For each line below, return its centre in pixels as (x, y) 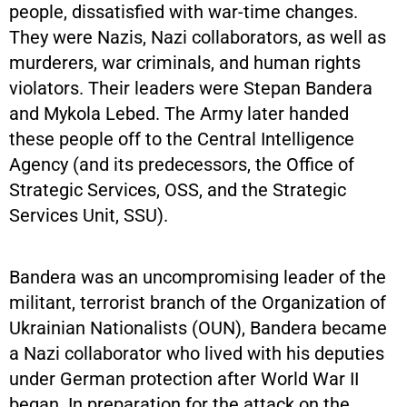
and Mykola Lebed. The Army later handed (179, 113)
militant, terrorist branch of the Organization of (198, 302)
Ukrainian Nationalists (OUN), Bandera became (198, 328)
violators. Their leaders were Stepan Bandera (191, 88)
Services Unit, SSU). (89, 215)
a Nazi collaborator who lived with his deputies (197, 353)
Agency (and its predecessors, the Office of (182, 164)
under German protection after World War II (184, 378)
